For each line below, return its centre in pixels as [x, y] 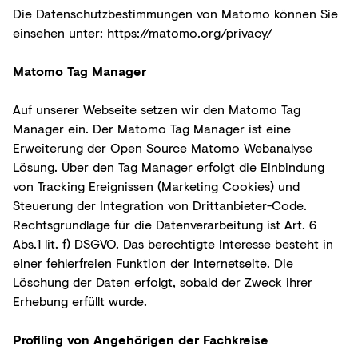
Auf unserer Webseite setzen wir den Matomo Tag [157, 109]
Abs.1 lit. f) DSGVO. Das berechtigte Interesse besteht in [173, 243]
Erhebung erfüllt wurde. [80, 300]
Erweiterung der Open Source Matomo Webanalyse [163, 147]
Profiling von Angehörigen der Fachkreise [141, 339]
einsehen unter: [60, 32]
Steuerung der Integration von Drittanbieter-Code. [160, 205]
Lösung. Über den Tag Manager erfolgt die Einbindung [169, 166]
